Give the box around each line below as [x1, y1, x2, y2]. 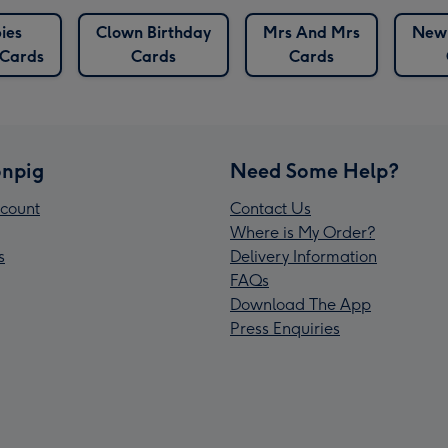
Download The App [230, 295, 371, 315]
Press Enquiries [230, 319, 340, 339]
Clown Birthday [96, 23, 211, 43]
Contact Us [230, 199, 311, 219]
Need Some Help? [230, 159, 399, 184]
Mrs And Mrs [263, 23, 360, 43]
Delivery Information [230, 247, 377, 267]
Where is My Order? [230, 223, 375, 243]
